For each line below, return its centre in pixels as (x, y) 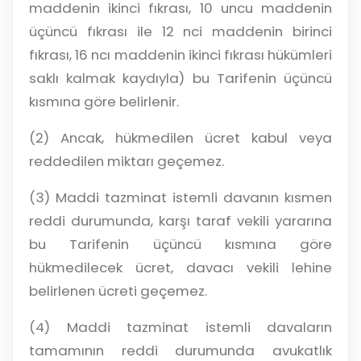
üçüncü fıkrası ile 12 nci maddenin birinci (180, 31)
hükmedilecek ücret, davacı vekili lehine (180, 268)
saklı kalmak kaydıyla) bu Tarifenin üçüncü (180, 78)
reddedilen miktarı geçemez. (127, 161)
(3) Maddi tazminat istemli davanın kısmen (180, 197)
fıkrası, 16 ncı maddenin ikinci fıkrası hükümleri (180, 55)
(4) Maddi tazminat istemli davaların (180, 327)
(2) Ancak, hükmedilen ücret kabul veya (180, 138)
